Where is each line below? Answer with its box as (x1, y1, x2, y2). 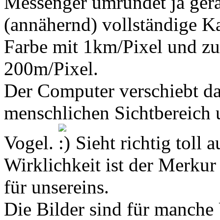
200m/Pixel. (4, 57, 98, 79)
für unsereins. (4, 176, 109, 197)
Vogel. (4, 132, 58, 153)
